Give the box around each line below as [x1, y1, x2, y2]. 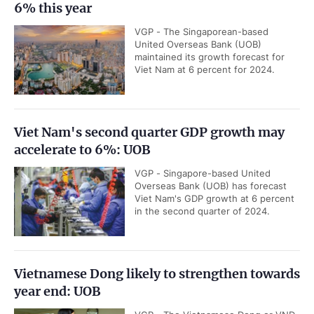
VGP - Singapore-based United [135, 168, 271, 179]
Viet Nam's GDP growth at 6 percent [135, 193, 294, 204]
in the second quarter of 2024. [135, 205, 270, 217]
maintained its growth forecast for [135, 51, 285, 62]
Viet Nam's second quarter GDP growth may [14, 124, 285, 140]
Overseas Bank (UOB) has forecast [135, 180, 287, 191]
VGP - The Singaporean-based [135, 26, 268, 37]
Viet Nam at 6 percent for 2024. [135, 64, 275, 75]
